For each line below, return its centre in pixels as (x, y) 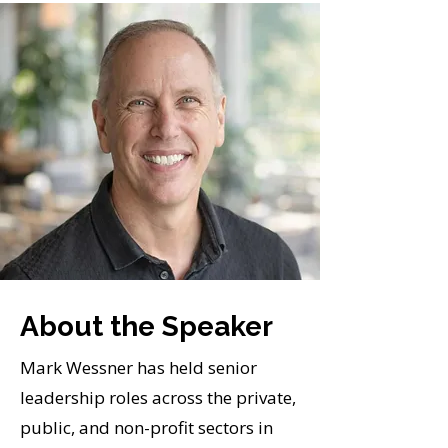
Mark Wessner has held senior (138, 367)
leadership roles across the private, (158, 397)
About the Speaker (146, 326)
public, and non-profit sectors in (146, 427)
